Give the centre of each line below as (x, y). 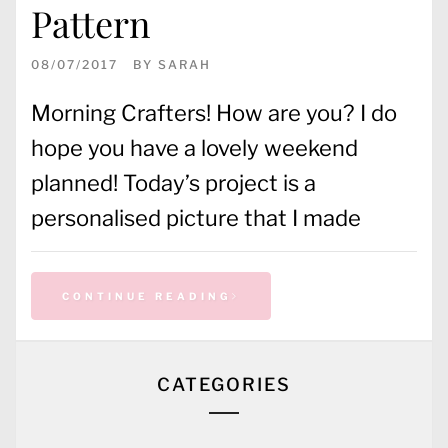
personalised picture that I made (196, 217)
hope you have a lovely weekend (194, 147)
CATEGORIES (224, 384)
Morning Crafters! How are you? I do (214, 112)
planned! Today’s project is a (173, 182)
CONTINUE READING (147, 295)
